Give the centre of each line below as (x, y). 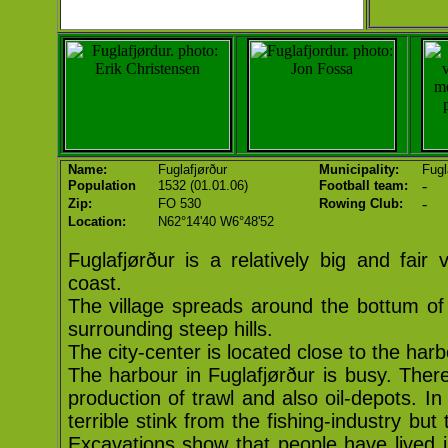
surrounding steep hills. (170, 329)
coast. (94, 283)
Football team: (363, 185)
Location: (96, 221)
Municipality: (358, 169)
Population (101, 185)
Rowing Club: (360, 203)
